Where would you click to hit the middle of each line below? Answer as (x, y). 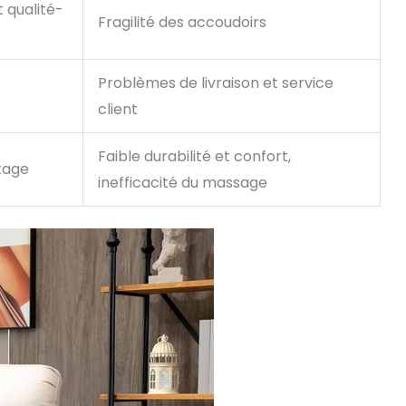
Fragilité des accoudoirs (182, 23)
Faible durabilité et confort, (194, 157)
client (118, 110)
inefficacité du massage (183, 183)
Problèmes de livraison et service (216, 83)
